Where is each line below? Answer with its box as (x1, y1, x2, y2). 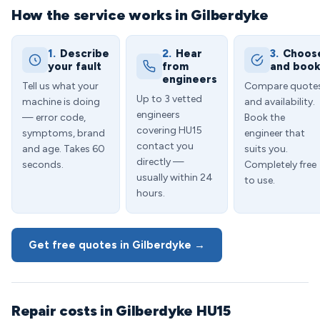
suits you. (244, 143, 288, 155)
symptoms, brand (22, 127, 105, 139)
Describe (60, 47, 109, 60)
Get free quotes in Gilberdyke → (29, 239, 205, 251)
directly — (136, 156, 184, 168)
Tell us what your (22, 80, 99, 92)
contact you (136, 140, 194, 152)
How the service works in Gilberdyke (11, 6, 269, 24)
